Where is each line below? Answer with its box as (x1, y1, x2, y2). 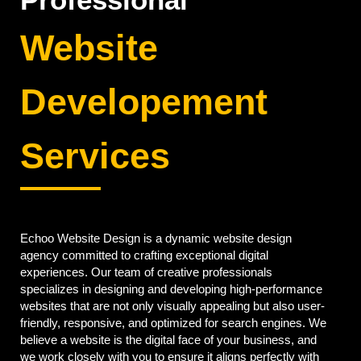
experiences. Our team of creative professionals (20, 265, 272, 280)
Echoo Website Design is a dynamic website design (20, 231, 292, 246)
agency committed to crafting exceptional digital (20, 248, 268, 263)
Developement (20, 81, 268, 123)
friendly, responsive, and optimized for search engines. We (20, 316, 326, 330)
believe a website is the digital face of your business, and (20, 333, 317, 347)
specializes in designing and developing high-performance (20, 282, 322, 297)
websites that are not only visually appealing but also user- (20, 299, 325, 313)
